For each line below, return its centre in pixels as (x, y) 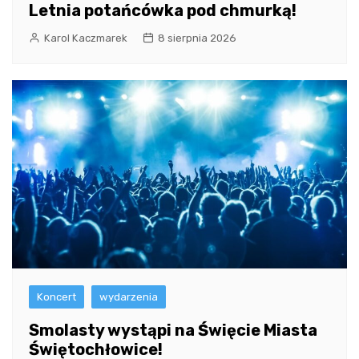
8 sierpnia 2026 (197, 38)
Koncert (56, 297)
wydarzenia (129, 297)
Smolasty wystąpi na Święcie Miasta (173, 331)
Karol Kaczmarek (86, 38)
